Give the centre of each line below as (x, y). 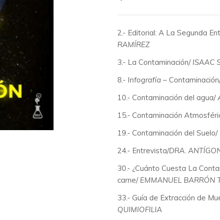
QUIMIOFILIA (140, 209)
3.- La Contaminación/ (155, 62)
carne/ (129, 180)
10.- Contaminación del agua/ (167, 97)
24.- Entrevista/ (143, 150)
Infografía (145, 80)
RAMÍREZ (135, 44)
